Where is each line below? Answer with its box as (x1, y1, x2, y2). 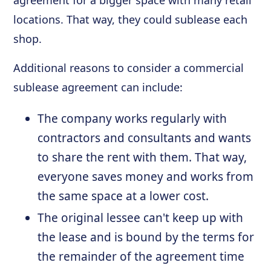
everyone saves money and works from (38, 169, 254, 184)
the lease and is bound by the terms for (38, 229, 255, 245)
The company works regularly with (38, 111, 227, 126)
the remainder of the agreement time (38, 249, 245, 264)
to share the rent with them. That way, (38, 149, 247, 165)
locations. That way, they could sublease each (13, 12, 248, 27)
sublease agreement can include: (13, 80, 183, 94)
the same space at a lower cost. (38, 188, 209, 204)
